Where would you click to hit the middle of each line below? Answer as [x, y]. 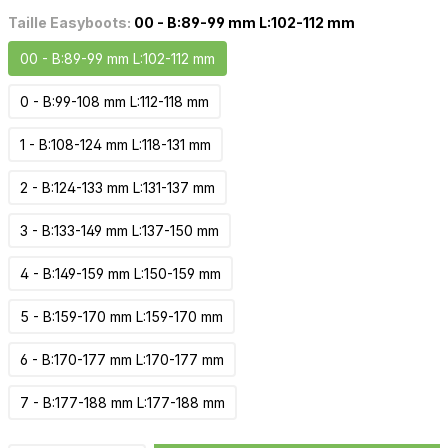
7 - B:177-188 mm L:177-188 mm [122, 402]
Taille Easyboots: [70, 22]
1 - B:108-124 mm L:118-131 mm [115, 144]
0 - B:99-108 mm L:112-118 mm [114, 101]
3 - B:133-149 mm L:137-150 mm [119, 230]
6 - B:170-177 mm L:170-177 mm [121, 359]
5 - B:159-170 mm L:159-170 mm [121, 316]
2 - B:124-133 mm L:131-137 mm [117, 187]
